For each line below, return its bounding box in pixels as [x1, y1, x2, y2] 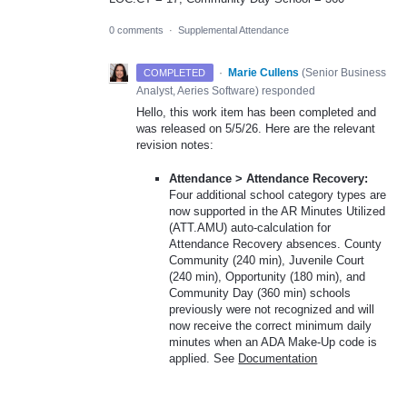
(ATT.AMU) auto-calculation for [169, 220, 332, 234]
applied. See [169, 351, 239, 365]
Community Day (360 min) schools [169, 285, 352, 300]
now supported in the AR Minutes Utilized [169, 203, 386, 218]
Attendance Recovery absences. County [169, 236, 382, 251]
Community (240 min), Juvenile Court [169, 253, 365, 267]
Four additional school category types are [169, 187, 387, 202]
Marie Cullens [227, 66, 299, 80]
